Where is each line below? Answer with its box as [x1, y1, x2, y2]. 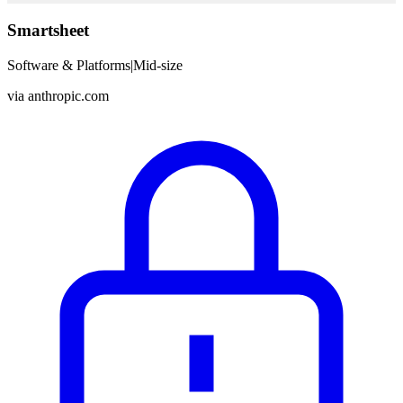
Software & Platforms [7, 57, 130, 73]
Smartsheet [7, 21, 89, 40]
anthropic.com [28, 87, 109, 103]
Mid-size [133, 57, 183, 73]
